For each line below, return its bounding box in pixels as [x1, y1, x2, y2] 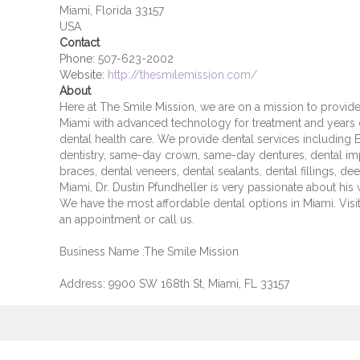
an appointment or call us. [59, 213, 194, 226]
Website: [59, 68, 104, 81]
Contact [59, 36, 100, 49]
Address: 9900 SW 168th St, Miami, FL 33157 [59, 277, 289, 290]
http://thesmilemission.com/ [107, 68, 257, 81]
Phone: [59, 52, 95, 65]
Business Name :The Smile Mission [59, 245, 239, 258]
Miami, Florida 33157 [59, 4, 164, 17]
